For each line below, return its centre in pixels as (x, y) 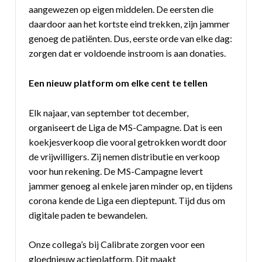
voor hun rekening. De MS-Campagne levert (116, 171)
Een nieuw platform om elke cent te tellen (118, 83)
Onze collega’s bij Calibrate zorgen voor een (117, 244)
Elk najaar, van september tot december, (109, 112)
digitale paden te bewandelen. (88, 215)
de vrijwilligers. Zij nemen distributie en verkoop (125, 156)
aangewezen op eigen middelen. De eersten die (121, 9)
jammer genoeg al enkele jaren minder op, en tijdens (131, 185)
